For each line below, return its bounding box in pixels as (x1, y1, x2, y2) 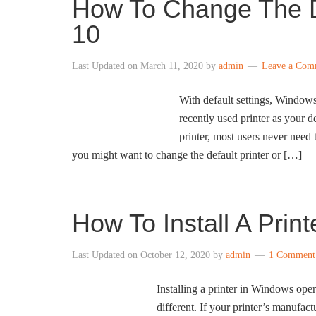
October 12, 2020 (140, 250, 210, 260)
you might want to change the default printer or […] (72, 149, 302, 161)
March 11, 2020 (140, 61, 203, 71)
